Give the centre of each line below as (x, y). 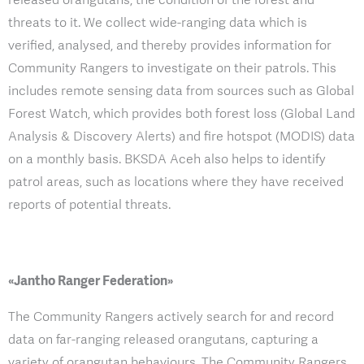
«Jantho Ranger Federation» (91, 281)
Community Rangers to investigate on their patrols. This (172, 68)
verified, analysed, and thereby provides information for (170, 45)
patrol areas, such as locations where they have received (176, 182)
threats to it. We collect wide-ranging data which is (158, 23)
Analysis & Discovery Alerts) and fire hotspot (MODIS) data (182, 136)
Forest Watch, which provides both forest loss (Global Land (182, 114)
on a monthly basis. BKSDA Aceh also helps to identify (167, 159)
